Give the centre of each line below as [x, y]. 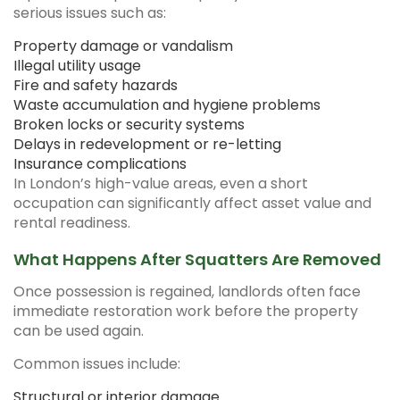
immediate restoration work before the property [186, 311]
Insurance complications [100, 164]
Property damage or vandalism [123, 46]
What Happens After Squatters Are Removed [197, 259]
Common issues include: [97, 364]
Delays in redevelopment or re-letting [147, 144]
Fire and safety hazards [96, 85]
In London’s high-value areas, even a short [161, 183]
